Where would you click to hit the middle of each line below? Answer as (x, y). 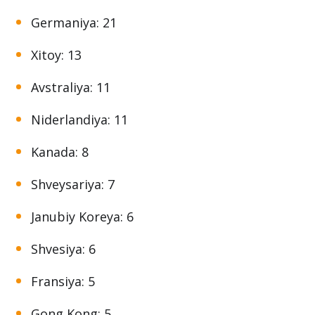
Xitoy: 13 (56, 55)
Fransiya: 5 (63, 282)
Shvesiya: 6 (63, 249)
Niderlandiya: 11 (79, 120)
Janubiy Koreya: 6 (82, 217)
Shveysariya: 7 (73, 185)
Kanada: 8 (60, 152)
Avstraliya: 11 (71, 88)
